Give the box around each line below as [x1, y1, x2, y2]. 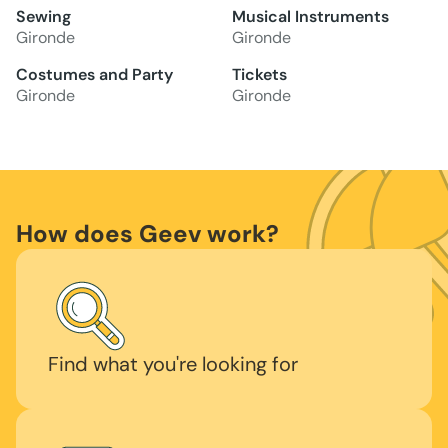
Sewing [16, 6, 71, 28]
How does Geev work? [16, 218, 279, 250]
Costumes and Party [16, 64, 173, 86]
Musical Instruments [232, 6, 389, 28]
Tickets [232, 64, 287, 86]
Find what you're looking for [48, 351, 298, 378]
